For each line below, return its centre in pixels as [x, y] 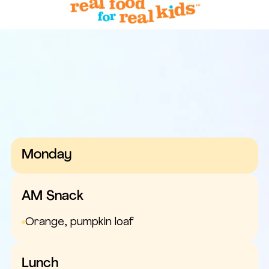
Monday [47, 155]
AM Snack [53, 196]
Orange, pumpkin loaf [79, 222]
